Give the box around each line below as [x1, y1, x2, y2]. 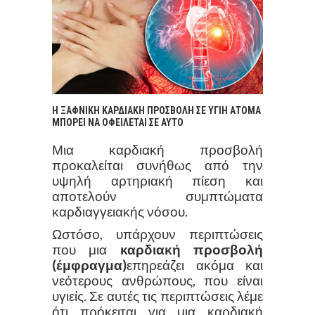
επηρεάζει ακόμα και [127, 257, 263, 273]
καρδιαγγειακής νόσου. [52, 203, 188, 219]
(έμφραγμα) [52, 257, 127, 273]
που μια [52, 241, 120, 257]
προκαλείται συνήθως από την [52, 157, 263, 173]
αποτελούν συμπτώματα [52, 188, 263, 204]
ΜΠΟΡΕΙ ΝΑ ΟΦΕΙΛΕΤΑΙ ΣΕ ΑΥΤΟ [52, 116, 184, 128]
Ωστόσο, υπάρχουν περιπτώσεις [52, 226, 263, 242]
